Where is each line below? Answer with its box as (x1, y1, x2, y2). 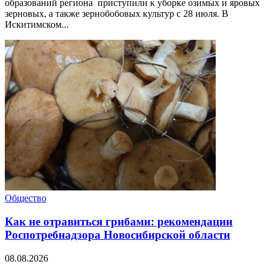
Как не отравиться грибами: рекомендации (5, 215, 233, 228)
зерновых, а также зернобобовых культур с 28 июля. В (5, 8, 228, 19)
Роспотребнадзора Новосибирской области (5, 228, 230, 242)
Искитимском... (5, 19, 69, 30)
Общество (5, 193, 46, 204)
